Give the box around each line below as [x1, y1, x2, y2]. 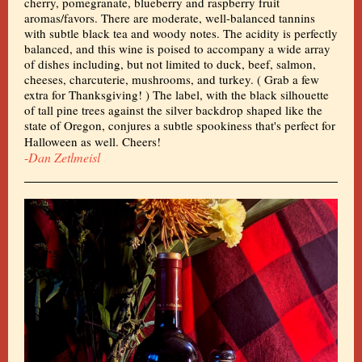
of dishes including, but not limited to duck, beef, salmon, [24, 56, 316, 72]
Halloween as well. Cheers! [24, 133, 161, 149]
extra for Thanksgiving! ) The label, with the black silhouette [24, 86, 329, 103]
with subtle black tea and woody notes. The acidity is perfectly [24, 25, 338, 41]
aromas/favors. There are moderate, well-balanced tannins [24, 10, 315, 26]
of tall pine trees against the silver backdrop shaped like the [24, 102, 322, 118]
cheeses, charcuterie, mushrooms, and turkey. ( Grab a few [24, 71, 319, 87]
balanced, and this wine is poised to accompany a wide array [24, 40, 330, 57]
